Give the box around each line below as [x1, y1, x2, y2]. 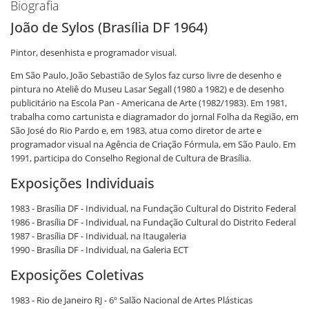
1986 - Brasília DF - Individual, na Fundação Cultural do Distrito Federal [10, 216, 296, 228]
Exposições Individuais [10, 174, 154, 192]
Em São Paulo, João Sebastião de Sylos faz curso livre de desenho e [10, 69, 281, 81]
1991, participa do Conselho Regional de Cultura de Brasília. [10, 152, 251, 164]
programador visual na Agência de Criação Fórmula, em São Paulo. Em [10, 138, 296, 150]
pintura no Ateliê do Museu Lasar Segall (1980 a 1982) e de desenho [10, 83, 284, 95]
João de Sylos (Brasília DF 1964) [10, 18, 208, 37]
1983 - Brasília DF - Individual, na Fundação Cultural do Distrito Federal [10, 202, 296, 215]
